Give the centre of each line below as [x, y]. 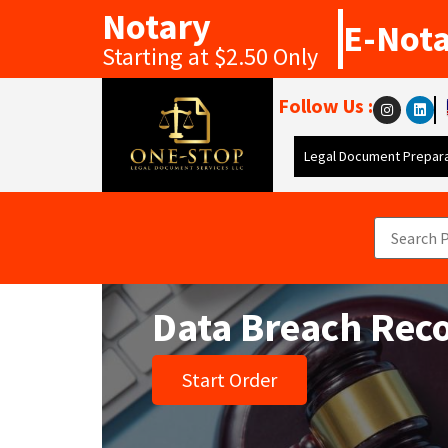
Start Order [229, 379]
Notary [156, 26]
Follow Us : [325, 105]
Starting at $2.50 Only [210, 56]
